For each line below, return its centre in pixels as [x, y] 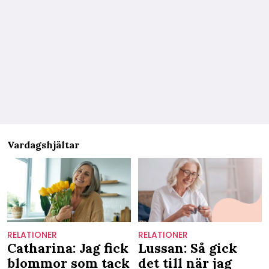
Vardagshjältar [43, 144]
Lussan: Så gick [187, 248]
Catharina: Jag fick [68, 248]
